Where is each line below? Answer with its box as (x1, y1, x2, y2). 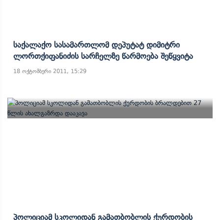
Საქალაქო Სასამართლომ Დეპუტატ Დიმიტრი (13, 40, 180, 50)
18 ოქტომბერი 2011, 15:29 (13, 68, 86, 75)
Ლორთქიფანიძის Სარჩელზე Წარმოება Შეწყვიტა (13, 51, 193, 61)
